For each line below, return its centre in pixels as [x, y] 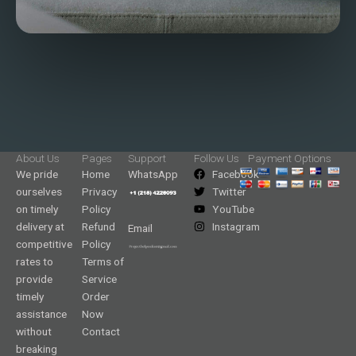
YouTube [233, 209]
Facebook [235, 174]
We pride [37, 174]
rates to [35, 261]
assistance [41, 313]
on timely [37, 209]
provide [34, 279]
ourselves [39, 191]
